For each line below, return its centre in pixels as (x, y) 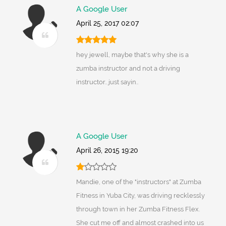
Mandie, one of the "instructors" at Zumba (138, 182)
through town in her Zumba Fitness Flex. (138, 209)
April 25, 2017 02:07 (107, 23)
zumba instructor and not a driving (128, 69)
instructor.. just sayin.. (107, 82)
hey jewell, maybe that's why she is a (132, 55)
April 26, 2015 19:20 (107, 151)
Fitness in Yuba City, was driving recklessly (140, 196)
